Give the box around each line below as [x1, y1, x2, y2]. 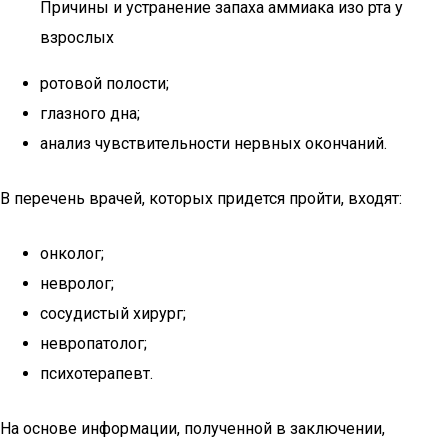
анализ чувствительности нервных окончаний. [40, 134, 387, 153]
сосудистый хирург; [40, 304, 186, 323]
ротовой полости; [40, 74, 169, 93]
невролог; [40, 274, 114, 293]
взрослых [40, 28, 114, 47]
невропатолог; [40, 334, 147, 353]
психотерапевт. [40, 364, 153, 383]
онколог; [40, 244, 104, 263]
